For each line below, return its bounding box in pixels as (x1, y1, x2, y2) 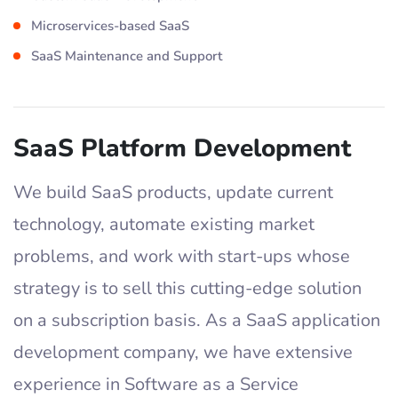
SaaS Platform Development (13, 131, 351, 165)
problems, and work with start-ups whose (13, 244, 350, 268)
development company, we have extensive (13, 340, 353, 364)
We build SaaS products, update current (13, 180, 333, 204)
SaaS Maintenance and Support (31, 47, 222, 65)
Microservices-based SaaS (31, 17, 189, 35)
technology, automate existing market (13, 212, 314, 236)
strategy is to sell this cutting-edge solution (13, 276, 362, 300)
